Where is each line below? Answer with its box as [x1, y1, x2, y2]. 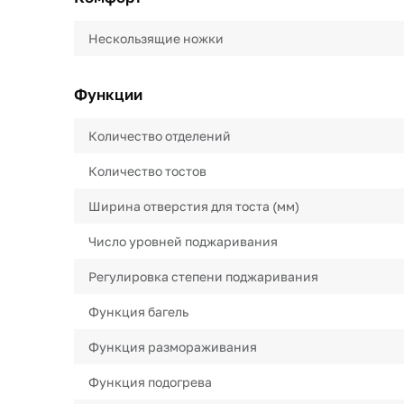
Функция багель [88, 304, 188, 319]
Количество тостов [88, 163, 207, 179]
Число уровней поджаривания [88, 234, 278, 249]
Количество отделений [88, 128, 231, 143]
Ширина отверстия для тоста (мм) [88, 198, 299, 214]
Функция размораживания [88, 339, 257, 354]
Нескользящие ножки [88, 31, 224, 46]
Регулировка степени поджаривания [88, 269, 318, 284]
